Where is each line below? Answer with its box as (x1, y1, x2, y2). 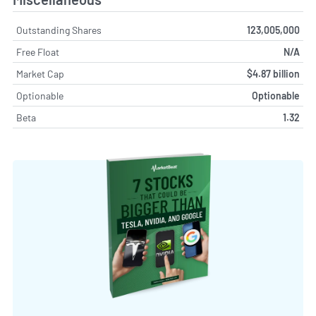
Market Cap (16, 68, 64, 80)
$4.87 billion (247, 68, 300, 80)
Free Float (16, 46, 59, 59)
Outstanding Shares (16, 24, 102, 37)
